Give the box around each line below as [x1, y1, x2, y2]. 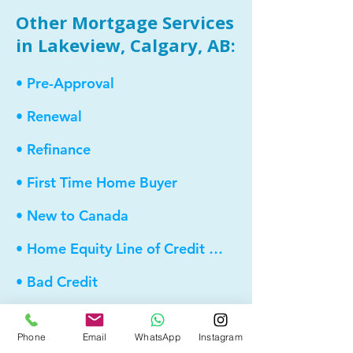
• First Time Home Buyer [16, 173, 177, 191]
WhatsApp [135, 330, 180, 343]
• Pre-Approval [16, 73, 114, 92]
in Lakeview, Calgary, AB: [16, 33, 236, 57]
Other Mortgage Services [16, 10, 234, 34]
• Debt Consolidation [16, 305, 155, 324]
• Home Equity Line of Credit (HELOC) [209, 239, 223, 258]
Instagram [199, 330, 243, 343]
